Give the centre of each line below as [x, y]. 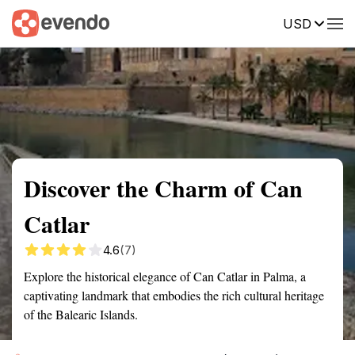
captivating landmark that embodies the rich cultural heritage [174, 295]
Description [252, 22]
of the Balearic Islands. [81, 314]
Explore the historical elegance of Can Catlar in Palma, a [165, 276]
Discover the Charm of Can [163, 188]
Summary [36, 22]
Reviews [327, 22]
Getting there [164, 22]
